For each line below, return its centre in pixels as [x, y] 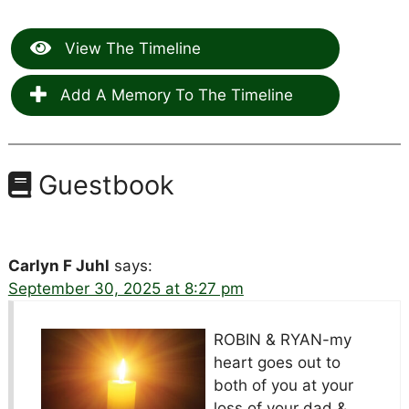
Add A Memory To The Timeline [174, 94]
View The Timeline [130, 48]
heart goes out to [277, 362]
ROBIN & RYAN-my [282, 339]
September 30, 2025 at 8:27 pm [126, 288]
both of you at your [283, 385]
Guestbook [102, 184]
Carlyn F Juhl [58, 265]
